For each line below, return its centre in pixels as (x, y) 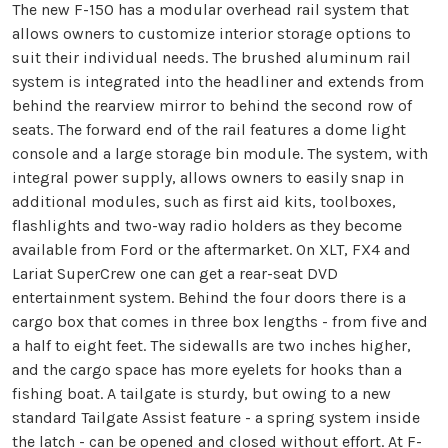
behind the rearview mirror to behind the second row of (212, 106)
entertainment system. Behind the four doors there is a (209, 298)
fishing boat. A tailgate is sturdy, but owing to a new (201, 394)
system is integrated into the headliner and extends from (218, 82)
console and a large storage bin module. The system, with (220, 154)
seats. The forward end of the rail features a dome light (209, 130)
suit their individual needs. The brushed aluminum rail (211, 58)
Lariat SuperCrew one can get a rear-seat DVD (175, 274)
